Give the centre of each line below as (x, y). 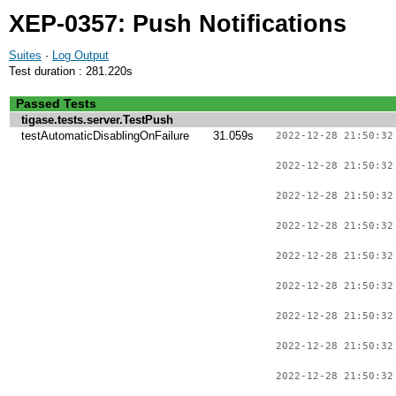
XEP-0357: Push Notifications (178, 24)
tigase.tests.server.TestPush (97, 120)
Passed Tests (56, 103)
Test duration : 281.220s (71, 71)
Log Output (80, 55)
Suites (25, 55)
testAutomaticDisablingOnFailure (105, 136)
